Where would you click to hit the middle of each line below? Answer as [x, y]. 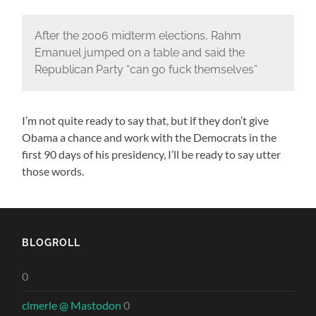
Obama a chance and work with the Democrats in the [150, 137]
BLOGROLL [51, 242]
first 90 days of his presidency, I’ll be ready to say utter [152, 154]
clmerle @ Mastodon [72, 305]
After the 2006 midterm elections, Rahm [138, 36]
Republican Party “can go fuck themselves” [146, 70]
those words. [53, 171]
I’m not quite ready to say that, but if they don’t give [146, 120]
